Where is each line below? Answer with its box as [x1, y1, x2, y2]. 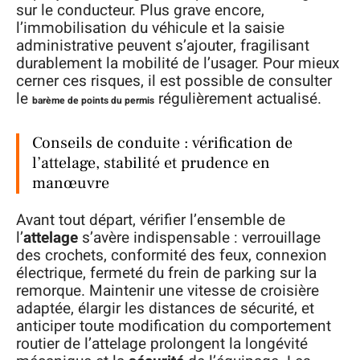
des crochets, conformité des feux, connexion [16, 244, 327, 268]
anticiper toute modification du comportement [16, 315, 331, 338]
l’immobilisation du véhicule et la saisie [16, 16, 284, 39]
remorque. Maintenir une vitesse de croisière [16, 280, 319, 303]
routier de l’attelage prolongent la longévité [16, 333, 308, 356]
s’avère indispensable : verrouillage [78, 227, 321, 250]
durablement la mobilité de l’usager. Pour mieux [16, 51, 339, 75]
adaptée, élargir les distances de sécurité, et [16, 297, 314, 321]
